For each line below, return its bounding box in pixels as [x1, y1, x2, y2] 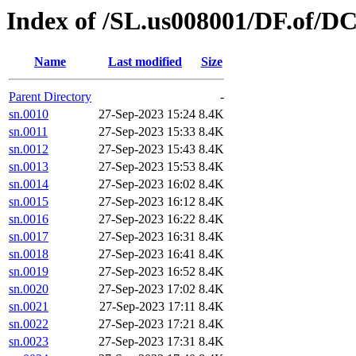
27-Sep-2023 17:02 [99, 282, 195, 296]
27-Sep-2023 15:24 [99, 107, 195, 122]
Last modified [108, 55, 182, 69]
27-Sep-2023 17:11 [99, 300, 195, 314]
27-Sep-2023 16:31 [99, 230, 195, 244]
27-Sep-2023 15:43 [99, 142, 195, 157]
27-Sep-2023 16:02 [99, 177, 195, 192]
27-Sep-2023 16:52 [99, 265, 195, 279]
